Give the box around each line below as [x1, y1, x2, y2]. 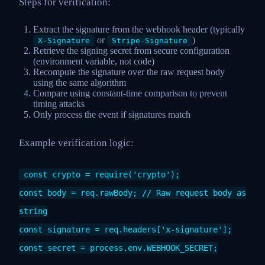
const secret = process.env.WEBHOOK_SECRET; [19, 243, 218, 253]
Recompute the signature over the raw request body [33, 67, 225, 77]
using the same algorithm [33, 77, 126, 88]
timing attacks [33, 99, 85, 109]
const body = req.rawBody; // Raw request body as [19, 188, 246, 198]
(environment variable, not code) [33, 56, 154, 67]
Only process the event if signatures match [33, 109, 190, 120]
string [19, 206, 47, 216]
